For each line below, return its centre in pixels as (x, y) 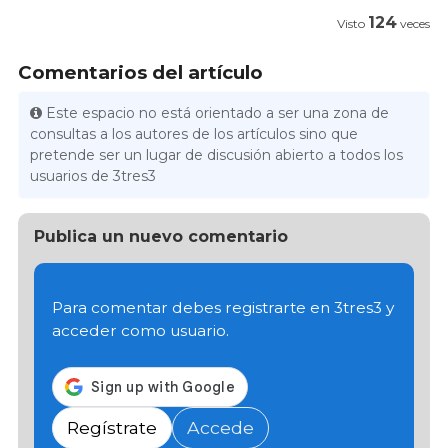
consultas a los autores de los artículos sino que (194, 134)
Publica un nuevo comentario (161, 237)
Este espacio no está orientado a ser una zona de (218, 113)
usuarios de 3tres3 (93, 176)
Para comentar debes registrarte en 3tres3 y (223, 307)
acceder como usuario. (140, 330)
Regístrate (112, 428)
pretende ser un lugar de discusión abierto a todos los (217, 155)
